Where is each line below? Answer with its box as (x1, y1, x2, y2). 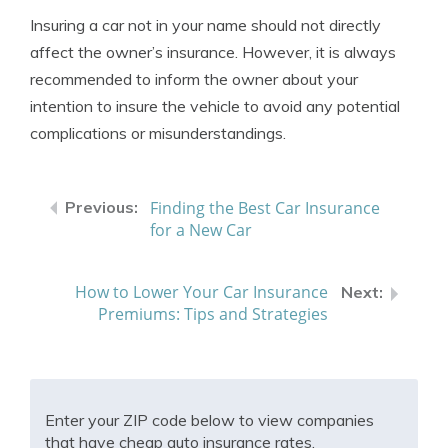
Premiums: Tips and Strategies (98, 303, 328, 325)
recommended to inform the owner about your (30, 69, 358, 89)
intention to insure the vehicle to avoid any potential (30, 96, 400, 116)
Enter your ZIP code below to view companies (45, 410, 374, 430)
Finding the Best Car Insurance (150, 197, 380, 219)
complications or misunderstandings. (30, 123, 286, 143)
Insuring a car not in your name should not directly (30, 15, 381, 35)
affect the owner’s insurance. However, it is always (30, 42, 396, 62)
